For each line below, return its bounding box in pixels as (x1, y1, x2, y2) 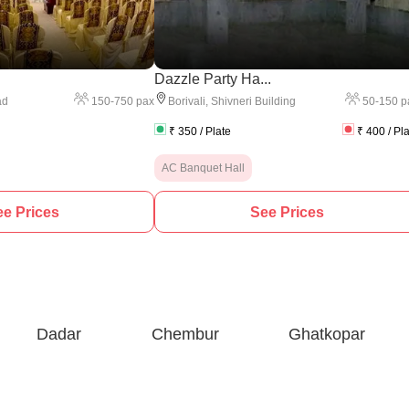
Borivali (168, 95, 205, 108)
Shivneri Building (211, 95, 296, 108)
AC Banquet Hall (162, 162, 245, 174)
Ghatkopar (288, 325, 366, 343)
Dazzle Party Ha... (154, 71, 271, 87)
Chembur (151, 325, 219, 343)
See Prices (249, 204, 324, 220)
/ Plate (197, 125, 231, 138)
